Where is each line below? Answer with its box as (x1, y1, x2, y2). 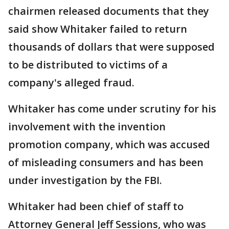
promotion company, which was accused (8, 138, 210, 152)
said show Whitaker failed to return (8, 22, 187, 36)
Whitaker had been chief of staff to (8, 199, 184, 214)
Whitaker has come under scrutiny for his (8, 102, 216, 116)
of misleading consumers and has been (8, 155, 203, 170)
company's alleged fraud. (8, 76, 134, 90)
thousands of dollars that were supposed (8, 40, 215, 54)
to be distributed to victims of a (8, 58, 168, 72)
